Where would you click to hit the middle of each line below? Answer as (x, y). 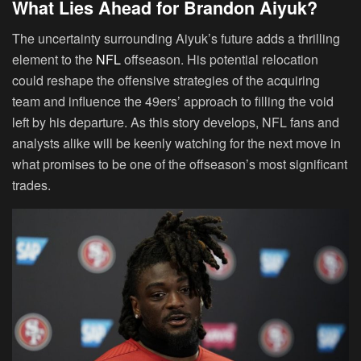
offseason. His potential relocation (220, 60)
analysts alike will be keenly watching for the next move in (176, 143)
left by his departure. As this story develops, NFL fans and (176, 122)
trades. (31, 185)
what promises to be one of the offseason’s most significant (180, 164)
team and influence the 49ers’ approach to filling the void (173, 102)
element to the (54, 60)
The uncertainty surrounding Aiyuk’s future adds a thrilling (176, 39)
